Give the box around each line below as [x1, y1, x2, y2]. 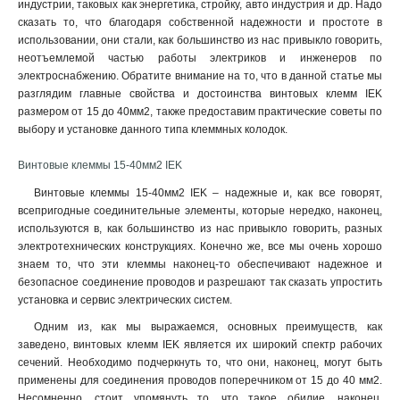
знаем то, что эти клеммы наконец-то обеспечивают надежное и [18, 258, 382, 271]
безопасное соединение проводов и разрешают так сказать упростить [18, 276, 382, 288]
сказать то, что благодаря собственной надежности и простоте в [18, 16, 382, 29]
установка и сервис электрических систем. [18, 294, 232, 306]
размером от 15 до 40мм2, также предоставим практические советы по [18, 105, 382, 118]
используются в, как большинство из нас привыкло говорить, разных [18, 222, 382, 235]
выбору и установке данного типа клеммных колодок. [18, 123, 287, 136]
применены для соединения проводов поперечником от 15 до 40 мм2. [18, 374, 382, 387]
